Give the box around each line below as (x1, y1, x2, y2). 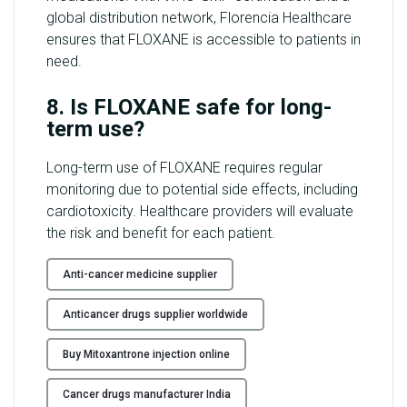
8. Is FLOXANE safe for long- (46, 94, 332, 120)
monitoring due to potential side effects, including (46, 181, 358, 199)
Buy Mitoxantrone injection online (63, 347, 230, 361)
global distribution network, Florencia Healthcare (46, 8, 352, 26)
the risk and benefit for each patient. (46, 224, 275, 243)
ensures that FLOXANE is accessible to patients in (46, 30, 361, 48)
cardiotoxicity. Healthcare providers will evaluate (46, 203, 353, 221)
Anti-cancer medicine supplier (63, 268, 217, 282)
